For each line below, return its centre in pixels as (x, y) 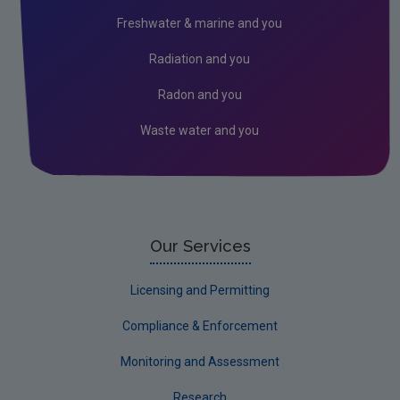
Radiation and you (200, 58)
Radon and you (200, 94)
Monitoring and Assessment (200, 361)
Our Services (200, 246)
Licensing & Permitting (110, 75)
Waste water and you (200, 130)
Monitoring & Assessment (119, 42)
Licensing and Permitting (200, 290)
